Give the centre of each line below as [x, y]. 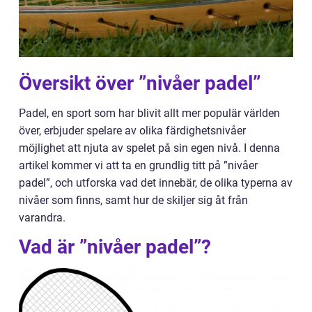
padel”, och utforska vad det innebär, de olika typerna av [156, 183]
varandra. [42, 218]
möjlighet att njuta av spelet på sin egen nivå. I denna [149, 148]
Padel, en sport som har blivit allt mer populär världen [149, 113]
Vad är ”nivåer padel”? [115, 247]
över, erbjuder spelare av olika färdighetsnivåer [132, 131]
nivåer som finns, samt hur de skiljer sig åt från [133, 200]
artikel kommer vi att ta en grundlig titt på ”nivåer [138, 165]
